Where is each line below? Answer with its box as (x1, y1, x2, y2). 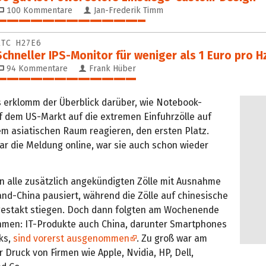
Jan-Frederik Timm (91, 5, 163, 15)
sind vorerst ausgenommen (13, 232, 129, 244)
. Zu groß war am (137, 232, 207, 244)
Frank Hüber (87, 63, 136, 74)
